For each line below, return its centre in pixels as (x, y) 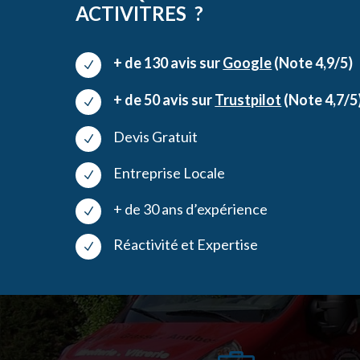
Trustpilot (248, 99)
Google (247, 62)
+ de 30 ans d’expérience (191, 209)
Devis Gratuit (156, 136)
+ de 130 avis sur (168, 62)
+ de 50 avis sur (164, 99)
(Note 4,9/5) (313, 62)
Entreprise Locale (171, 172)
